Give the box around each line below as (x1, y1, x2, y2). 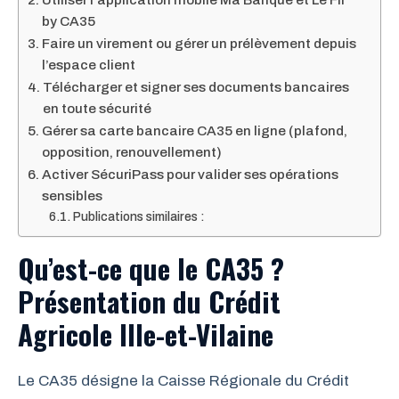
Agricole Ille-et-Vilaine (18, 313, 273, 354)
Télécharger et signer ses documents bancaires (43, 80, 350, 94)
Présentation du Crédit (18, 281, 281, 322)
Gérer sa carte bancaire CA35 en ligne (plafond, (42, 124, 348, 138)
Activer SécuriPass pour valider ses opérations (42, 167, 339, 182)
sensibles (42, 189, 103, 203)
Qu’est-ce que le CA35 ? (18, 248, 284, 289)
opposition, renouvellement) (42, 145, 223, 159)
